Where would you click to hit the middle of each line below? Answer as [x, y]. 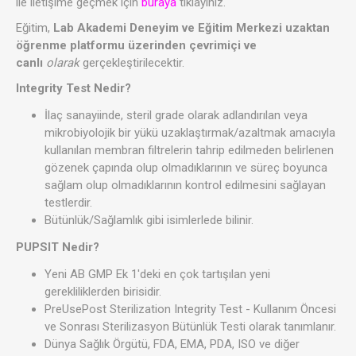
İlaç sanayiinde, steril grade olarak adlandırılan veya [176, 115]
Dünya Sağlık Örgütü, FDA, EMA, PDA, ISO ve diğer [172, 344]
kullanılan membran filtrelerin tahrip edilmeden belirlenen [189, 150]
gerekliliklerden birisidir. [103, 291]
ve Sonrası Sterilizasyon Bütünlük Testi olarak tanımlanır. [190, 326]
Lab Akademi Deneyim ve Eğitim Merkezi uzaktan [190, 27]
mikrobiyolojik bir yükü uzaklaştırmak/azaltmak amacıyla [190, 132]
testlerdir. [68, 202]
